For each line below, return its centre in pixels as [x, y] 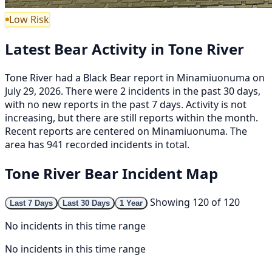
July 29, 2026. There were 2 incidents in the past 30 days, [133, 91]
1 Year [131, 203]
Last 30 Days [86, 203]
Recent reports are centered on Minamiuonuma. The [126, 131]
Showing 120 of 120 [195, 202]
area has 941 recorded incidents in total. [97, 144]
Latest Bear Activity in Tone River [124, 49]
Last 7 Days [31, 203]
